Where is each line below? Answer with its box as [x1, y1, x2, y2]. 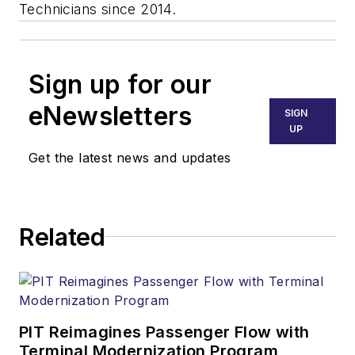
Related [19, 222, 105, 251]
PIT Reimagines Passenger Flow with [19, 322, 310, 342]
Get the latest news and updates [29, 149, 231, 166]
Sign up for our [29, 68, 212, 100]
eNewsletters [29, 100, 193, 132]
